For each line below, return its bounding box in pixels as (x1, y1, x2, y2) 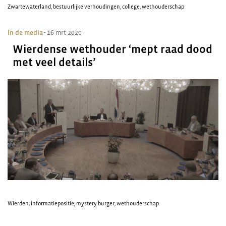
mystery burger (76, 200, 115, 206)
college (122, 4, 140, 10)
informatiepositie (31, 200, 74, 206)
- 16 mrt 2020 (44, 29, 82, 36)
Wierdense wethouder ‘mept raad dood (13, 43, 212, 55)
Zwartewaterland (8, 4, 51, 10)
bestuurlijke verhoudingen (53, 4, 120, 10)
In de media (8, 29, 43, 36)
